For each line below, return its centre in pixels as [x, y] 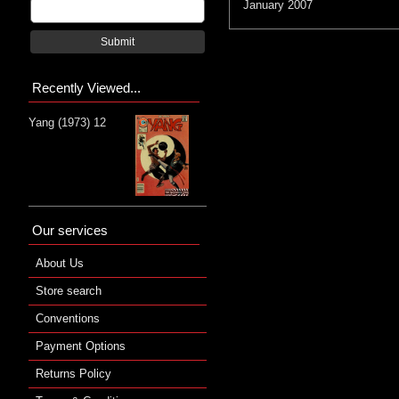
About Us [60, 263]
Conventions [68, 318]
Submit [118, 41]
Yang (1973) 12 [67, 122]
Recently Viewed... [86, 87]
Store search [69, 290]
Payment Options [81, 346]
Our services [70, 230]
